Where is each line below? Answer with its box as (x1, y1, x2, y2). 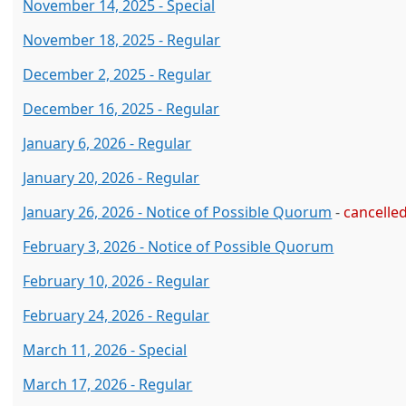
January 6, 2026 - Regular (23, 133, 192, 153)
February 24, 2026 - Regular (23, 305, 210, 325)
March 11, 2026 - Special (23, 340, 188, 360)
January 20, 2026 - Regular (23, 168, 200, 188)
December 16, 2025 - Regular (23, 99, 220, 119)
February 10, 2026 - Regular (23, 271, 210, 291)
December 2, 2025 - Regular (23, 64, 212, 84)
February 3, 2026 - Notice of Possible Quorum (23, 237, 334, 256)
